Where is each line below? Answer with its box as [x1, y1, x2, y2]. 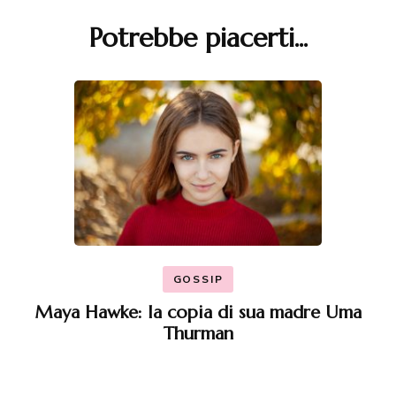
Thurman [163, 322, 233, 345]
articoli [21, 53, 65, 71]
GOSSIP [172, 271, 224, 286]
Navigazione [21, 26, 95, 43]
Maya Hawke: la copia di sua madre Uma [34, 301, 362, 324]
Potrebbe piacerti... [88, 20, 308, 54]
